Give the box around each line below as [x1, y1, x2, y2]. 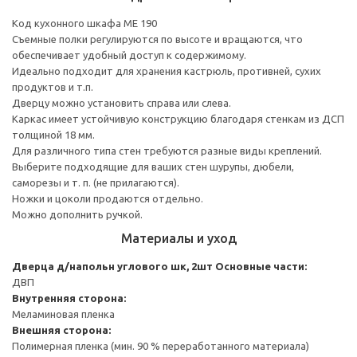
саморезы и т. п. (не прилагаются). [12, 176, 179, 188]
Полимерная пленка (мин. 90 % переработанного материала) [12, 339, 309, 351]
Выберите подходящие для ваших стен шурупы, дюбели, [12, 160, 294, 172]
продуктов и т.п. [12, 80, 93, 92]
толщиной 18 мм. [12, 128, 95, 140]
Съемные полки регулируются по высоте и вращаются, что [12, 33, 303, 45]
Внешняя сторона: [12, 324, 111, 335]
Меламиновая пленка [12, 308, 115, 320]
